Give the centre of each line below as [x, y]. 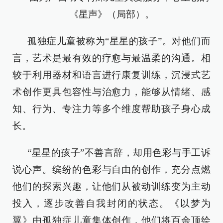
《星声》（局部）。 [111, 14]
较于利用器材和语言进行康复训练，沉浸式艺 [111, 75]
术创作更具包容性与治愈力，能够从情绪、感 [111, 92]
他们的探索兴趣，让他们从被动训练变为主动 [111, 186]
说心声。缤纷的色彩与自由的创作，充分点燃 [111, 169]
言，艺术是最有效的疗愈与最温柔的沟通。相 [111, 58]
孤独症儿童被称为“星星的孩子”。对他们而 [119, 41]
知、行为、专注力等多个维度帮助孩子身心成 [111, 109]
